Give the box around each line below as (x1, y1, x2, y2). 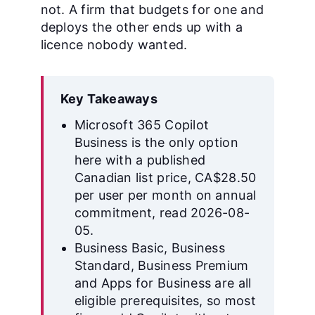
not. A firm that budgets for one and (40, 2, 264, 17)
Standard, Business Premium (74, 258, 249, 273)
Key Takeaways (60, 91, 158, 106)
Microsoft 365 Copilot (74, 117, 210, 132)
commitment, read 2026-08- (74, 205, 250, 220)
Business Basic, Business (74, 240, 225, 255)
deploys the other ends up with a (40, 20, 243, 34)
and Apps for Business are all (74, 276, 252, 290)
